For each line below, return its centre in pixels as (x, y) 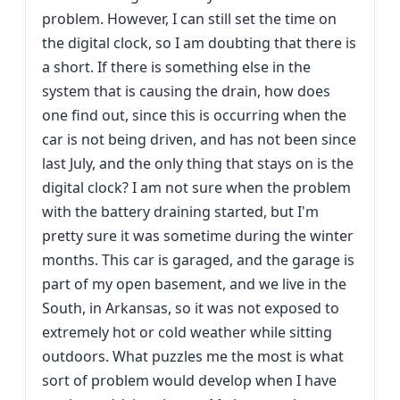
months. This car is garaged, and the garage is (198, 260)
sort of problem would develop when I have (189, 380)
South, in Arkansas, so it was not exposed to (191, 308)
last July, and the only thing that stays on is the (198, 163)
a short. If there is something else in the (176, 67)
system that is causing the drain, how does (186, 91)
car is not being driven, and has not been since (199, 139)
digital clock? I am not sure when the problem (196, 187)
